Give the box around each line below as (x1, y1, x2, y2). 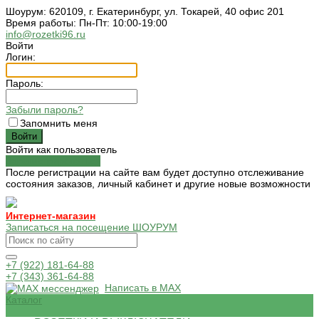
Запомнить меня (20, 117, 98, 129)
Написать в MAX (105, 282, 181, 293)
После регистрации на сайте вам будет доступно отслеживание (6, 167, 304, 178)
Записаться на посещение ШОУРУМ (6, 221, 177, 233)
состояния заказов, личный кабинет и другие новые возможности (6, 178, 310, 189)
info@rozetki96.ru (6, 28, 85, 40)
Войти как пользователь (6, 144, 117, 155)
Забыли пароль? (6, 104, 83, 115)
